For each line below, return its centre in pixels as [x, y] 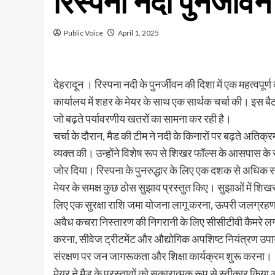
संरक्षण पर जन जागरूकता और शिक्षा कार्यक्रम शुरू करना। [163, 256]
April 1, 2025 [138, 33]
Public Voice [83, 33]
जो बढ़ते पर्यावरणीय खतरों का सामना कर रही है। [142, 119]
